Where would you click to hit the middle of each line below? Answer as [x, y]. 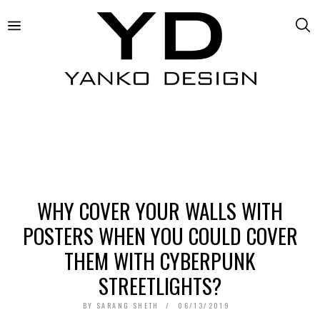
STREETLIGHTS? [160, 285]
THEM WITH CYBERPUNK [160, 260]
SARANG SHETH [128, 305]
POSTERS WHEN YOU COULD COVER [160, 235]
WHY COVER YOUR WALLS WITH [160, 210]
